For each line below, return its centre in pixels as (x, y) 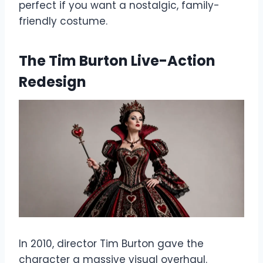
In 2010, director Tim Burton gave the (111, 244)
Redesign (53, 82)
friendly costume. (63, 21)
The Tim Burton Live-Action (117, 60)
